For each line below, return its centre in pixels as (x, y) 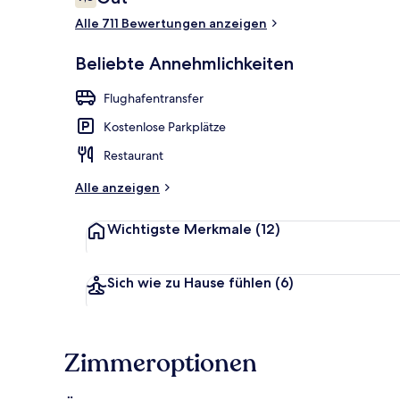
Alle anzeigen (117, 187)
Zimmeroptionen (161, 363)
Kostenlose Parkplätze (165, 126)
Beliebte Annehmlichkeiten (184, 63)
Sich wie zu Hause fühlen (189, 282)
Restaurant (133, 155)
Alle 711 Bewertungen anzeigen (171, 23)
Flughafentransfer (154, 98)
